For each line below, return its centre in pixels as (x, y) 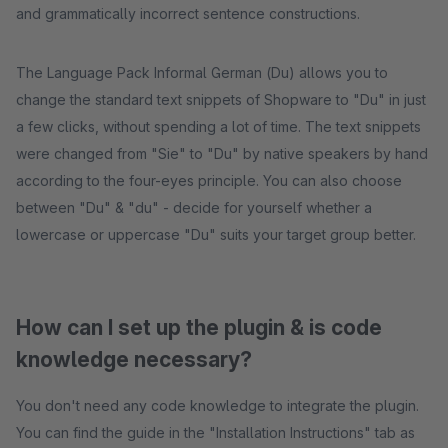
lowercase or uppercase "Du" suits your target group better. (216, 234)
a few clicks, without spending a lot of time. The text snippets (218, 126)
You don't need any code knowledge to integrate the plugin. (217, 405)
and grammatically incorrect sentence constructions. (188, 13)
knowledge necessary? (134, 359)
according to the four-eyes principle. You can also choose (209, 180)
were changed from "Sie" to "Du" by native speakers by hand (222, 153)
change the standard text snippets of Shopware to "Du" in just (221, 99)
